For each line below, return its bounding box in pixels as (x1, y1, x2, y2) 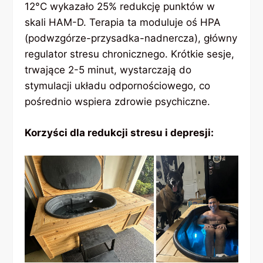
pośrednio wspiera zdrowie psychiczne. (25, 96, 211, 108)
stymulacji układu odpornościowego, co (25, 80, 211, 92)
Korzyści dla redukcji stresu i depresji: (25, 126, 214, 139)
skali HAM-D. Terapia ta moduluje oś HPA (25, 16, 221, 29)
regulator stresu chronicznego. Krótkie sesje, (25, 48, 235, 60)
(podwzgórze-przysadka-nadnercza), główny (25, 32, 238, 45)
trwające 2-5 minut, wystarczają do (25, 64, 192, 76)
